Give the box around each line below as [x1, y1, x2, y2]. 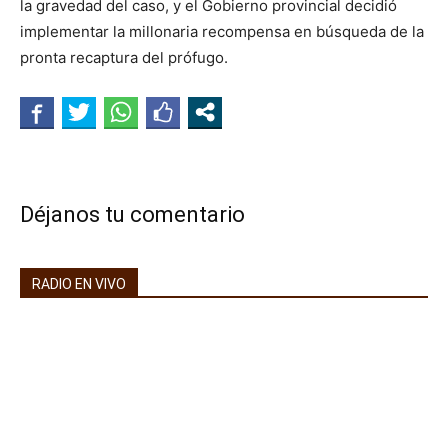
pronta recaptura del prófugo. [20, 48, 228, 67]
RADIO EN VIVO [32, 276, 126, 292]
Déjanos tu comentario [20, 202, 245, 227]
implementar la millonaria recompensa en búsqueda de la [20, 22, 424, 41]
